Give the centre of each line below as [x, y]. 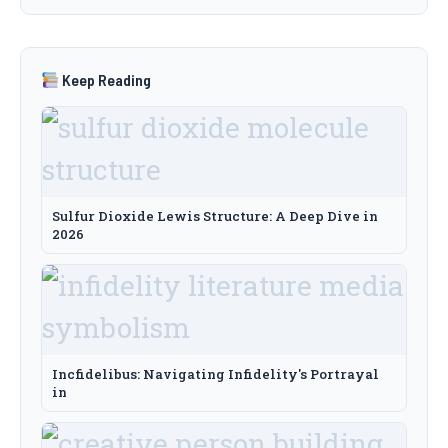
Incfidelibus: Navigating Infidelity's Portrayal [215, 374]
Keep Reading [105, 80]
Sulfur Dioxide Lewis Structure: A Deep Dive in [215, 216]
